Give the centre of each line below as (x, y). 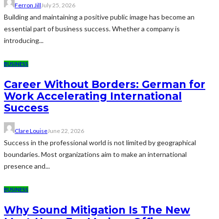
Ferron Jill (28, 5)
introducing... (24, 41)
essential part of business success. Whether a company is (92, 29)
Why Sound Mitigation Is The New (97, 210)
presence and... (27, 166)
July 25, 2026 (58, 5)
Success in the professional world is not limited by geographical (100, 143)
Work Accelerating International (93, 96)
